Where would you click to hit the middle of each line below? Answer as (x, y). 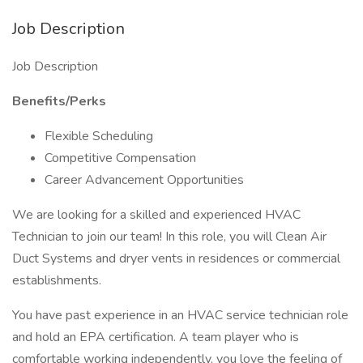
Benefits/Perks (59, 101)
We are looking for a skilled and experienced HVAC (156, 215)
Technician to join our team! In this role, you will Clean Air (169, 237)
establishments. (57, 280)
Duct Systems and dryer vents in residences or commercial (176, 258)
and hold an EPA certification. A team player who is (156, 337)
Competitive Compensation (120, 158)
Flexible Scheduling (99, 136)
